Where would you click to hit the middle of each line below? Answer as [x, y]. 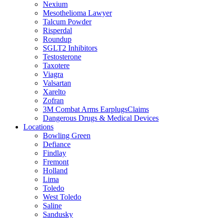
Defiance [57, 144]
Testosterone [62, 57]
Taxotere [56, 65]
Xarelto [54, 92]
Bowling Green [67, 136]
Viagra [53, 74]
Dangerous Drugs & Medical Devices [101, 118]
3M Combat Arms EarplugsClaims [96, 109]
